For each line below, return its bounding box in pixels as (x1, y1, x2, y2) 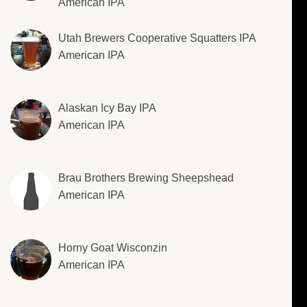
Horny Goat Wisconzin (58, 242, 167, 254)
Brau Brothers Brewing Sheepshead (58, 172, 234, 184)
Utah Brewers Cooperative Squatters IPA (58, 32, 256, 45)
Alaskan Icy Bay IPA (58, 102, 156, 114)
